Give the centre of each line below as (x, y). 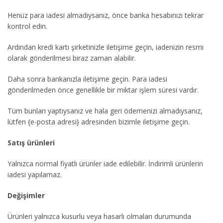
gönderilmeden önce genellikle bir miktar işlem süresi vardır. (103, 90)
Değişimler (26, 195)
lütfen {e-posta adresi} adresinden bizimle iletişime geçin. (99, 122)
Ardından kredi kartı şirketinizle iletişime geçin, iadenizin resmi (106, 47)
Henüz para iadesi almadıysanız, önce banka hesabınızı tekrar (106, 15)
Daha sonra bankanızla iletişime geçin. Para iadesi (87, 79)
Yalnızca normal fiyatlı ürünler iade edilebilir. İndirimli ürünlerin (105, 164)
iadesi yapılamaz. (35, 174)
